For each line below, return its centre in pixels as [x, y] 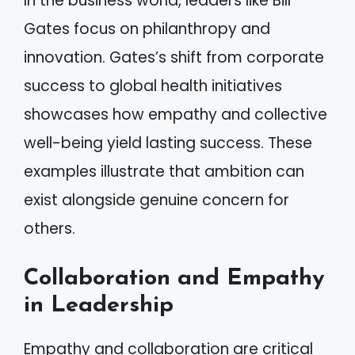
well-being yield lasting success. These [168, 143]
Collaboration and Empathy [174, 279]
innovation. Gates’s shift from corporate [174, 57]
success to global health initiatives [153, 86]
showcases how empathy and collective [176, 114]
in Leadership [99, 305]
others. [50, 228]
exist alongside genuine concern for [157, 200]
